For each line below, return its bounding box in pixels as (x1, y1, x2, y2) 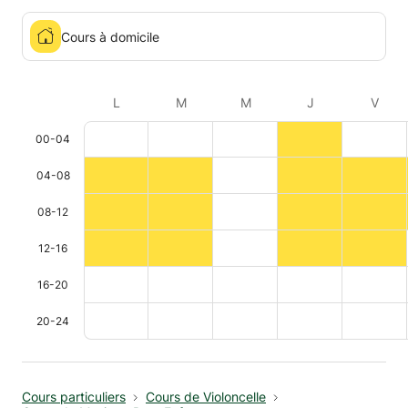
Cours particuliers (22, 389, 126, 404)
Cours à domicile (61, 28, 159, 45)
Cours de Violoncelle (146, 389, 266, 404)
